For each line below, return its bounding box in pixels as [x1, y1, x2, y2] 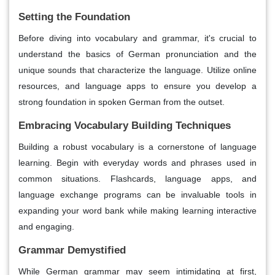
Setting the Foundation [18, 10, 130, 23]
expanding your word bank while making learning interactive [18, 205, 257, 215]
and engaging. [18, 221, 74, 231]
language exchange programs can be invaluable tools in [18, 189, 257, 199]
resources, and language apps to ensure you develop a [18, 80, 257, 91]
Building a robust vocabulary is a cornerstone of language [18, 141, 257, 152]
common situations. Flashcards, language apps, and [18, 173, 257, 184]
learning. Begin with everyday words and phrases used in [18, 157, 257, 168]
